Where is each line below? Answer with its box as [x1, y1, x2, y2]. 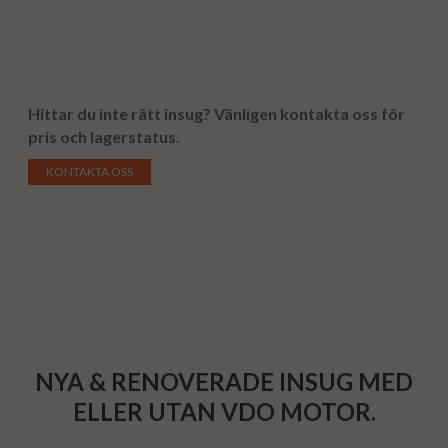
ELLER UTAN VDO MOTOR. [72, 397, 376, 426]
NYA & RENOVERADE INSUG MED [35, 367, 413, 396]
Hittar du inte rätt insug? [28, 104, 211, 123]
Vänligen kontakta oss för [214, 104, 405, 123]
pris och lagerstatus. [28, 127, 180, 146]
